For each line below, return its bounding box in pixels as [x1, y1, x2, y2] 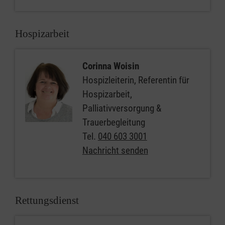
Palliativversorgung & [82, 102, 161, 114]
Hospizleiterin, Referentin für [82, 74, 189, 86]
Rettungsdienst [15, 194, 79, 206]
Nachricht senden [82, 145, 148, 156]
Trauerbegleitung [82, 117, 145, 128]
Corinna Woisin [82, 60, 139, 72]
